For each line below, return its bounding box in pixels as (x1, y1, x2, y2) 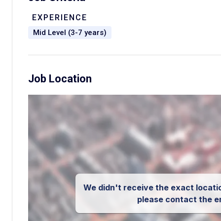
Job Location (28, 73, 92, 85)
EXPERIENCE (32, 13, 87, 22)
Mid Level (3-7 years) (33, 28, 107, 37)
